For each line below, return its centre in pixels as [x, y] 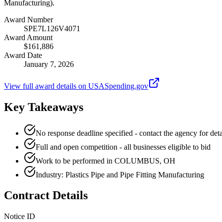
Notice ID [20, 217]
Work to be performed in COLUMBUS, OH [106, 161]
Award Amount [28, 37]
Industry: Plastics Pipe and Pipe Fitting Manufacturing [120, 174]
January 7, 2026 [49, 64]
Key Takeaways [44, 107]
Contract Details [46, 195]
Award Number [28, 19]
